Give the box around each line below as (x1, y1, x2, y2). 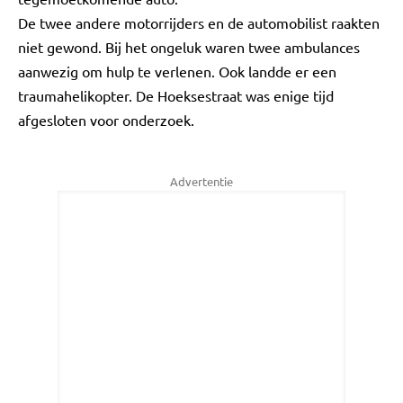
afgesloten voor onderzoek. (18, 111, 194, 129)
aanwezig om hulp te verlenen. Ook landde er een (18, 62, 336, 80)
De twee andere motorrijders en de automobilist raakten (18, 13, 380, 31)
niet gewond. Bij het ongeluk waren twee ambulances (18, 38, 360, 56)
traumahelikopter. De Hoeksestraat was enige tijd (18, 86, 334, 104)
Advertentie (170, 174, 233, 189)
